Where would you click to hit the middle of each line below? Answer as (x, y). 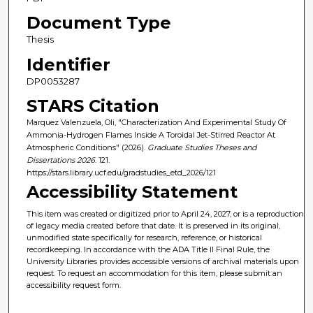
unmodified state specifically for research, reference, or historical (145, 238)
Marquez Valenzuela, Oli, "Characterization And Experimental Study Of (156, 122)
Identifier (68, 64)
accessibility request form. (74, 285)
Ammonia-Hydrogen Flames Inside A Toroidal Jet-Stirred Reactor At (151, 134)
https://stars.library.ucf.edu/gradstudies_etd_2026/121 (121, 172)
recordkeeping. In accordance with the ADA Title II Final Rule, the (148, 250)
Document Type (99, 23)
